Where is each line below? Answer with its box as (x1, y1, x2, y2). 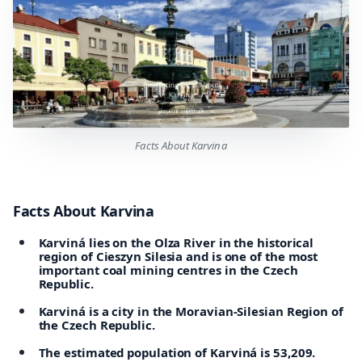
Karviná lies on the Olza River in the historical (38, 234, 314, 250)
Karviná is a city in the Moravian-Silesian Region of (38, 302, 343, 319)
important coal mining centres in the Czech (38, 261, 298, 278)
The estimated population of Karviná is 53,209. (38, 343, 316, 360)
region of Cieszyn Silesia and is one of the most (38, 247, 318, 264)
